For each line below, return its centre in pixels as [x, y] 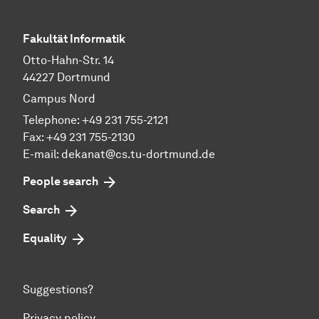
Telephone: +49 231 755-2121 [95, 120]
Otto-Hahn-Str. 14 [68, 61]
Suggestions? [58, 290]
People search [61, 182]
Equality [45, 239]
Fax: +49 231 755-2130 [79, 137]
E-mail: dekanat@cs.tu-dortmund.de [119, 155]
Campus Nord [59, 99]
